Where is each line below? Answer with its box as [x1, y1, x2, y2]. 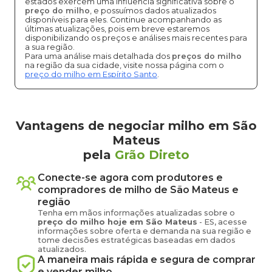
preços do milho [172, 52, 242, 61]
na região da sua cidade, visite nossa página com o [25, 61, 224, 70]
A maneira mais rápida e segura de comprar [38, 254, 256, 265]
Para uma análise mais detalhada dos [25, 52, 172, 61]
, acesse [214, 217, 247, 226]
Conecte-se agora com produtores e [38, 172, 223, 183]
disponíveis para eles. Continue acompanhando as [25, 15, 222, 24]
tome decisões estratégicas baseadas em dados [38, 236, 236, 245]
